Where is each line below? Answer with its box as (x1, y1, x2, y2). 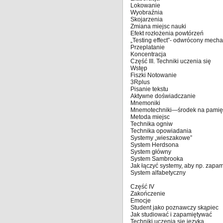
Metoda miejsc (130, 113, 170, 120)
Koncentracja (130, 51, 166, 58)
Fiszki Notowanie (130, 72, 177, 79)
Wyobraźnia (130, 9, 163, 16)
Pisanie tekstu (130, 86, 168, 93)
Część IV (130, 183, 154, 190)
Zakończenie (130, 190, 165, 197)
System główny (130, 148, 171, 155)
